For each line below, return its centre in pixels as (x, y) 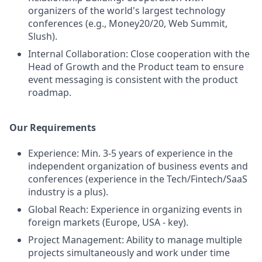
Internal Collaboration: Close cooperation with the (139, 54)
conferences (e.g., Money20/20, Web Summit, (128, 23)
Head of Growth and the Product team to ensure (136, 67)
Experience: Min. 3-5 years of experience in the (130, 153)
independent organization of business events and (138, 166)
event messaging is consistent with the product (133, 80)
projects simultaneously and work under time (129, 253)
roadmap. (50, 92)
